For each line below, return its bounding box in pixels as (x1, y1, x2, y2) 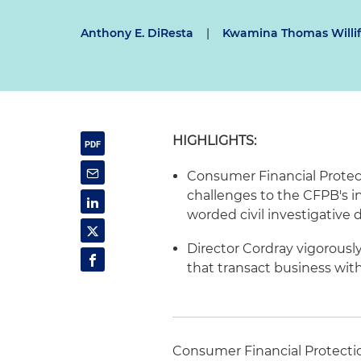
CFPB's (303, 188, 349, 203)
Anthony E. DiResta (81, 26, 193, 40)
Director (187, 241, 243, 256)
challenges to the (187, 188, 304, 203)
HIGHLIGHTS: (172, 133, 257, 148)
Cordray (243, 241, 294, 256)
